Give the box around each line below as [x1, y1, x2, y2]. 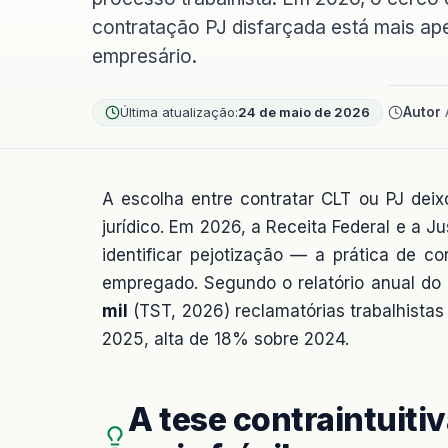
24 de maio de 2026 [238, 103, 370, 120]
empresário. [92, 45, 197, 68]
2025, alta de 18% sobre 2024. [102, 328, 349, 349]
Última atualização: [120, 103, 238, 120]
